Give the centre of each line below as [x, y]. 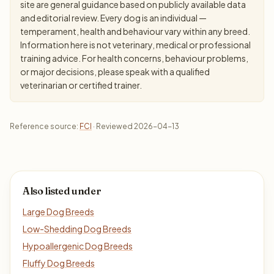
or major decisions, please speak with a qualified [115, 72]
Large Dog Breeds [58, 212]
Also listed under [62, 191]
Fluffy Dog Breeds [59, 263]
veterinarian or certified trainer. [81, 85]
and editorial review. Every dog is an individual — [113, 18]
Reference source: [45, 126]
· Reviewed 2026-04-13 [135, 126]
